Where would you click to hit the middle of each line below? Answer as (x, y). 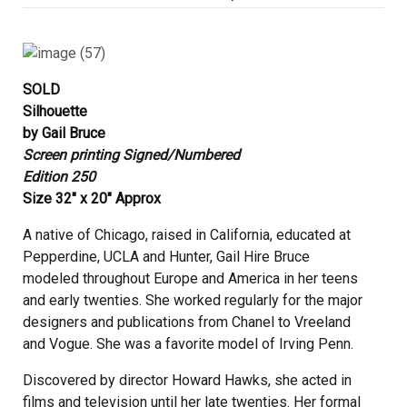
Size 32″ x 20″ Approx (92, 199)
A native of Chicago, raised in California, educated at (187, 235)
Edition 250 (59, 177)
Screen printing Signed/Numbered (131, 155)
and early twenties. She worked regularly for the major (193, 300)
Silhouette (55, 111)
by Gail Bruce (64, 133)
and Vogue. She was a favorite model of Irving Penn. (188, 344)
